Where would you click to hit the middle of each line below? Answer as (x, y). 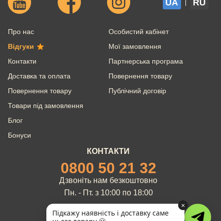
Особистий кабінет (138, 31)
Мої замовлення (135, 46)
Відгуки (21, 46)
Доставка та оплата (39, 76)
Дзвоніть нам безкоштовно (108, 180)
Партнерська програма (146, 61)
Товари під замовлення (46, 105)
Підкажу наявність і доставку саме (110, 213)
